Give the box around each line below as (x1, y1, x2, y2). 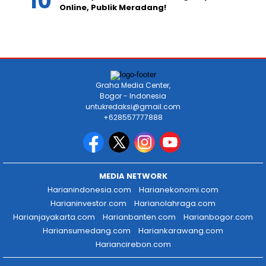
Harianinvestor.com (50, 198, 126, 210)
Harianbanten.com (103, 211, 176, 223)
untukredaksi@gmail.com (85, 102, 180, 112)
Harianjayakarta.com (13, 211, 95, 223)
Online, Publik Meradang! (59, 2, 166, 14)
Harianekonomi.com (139, 184, 218, 196)
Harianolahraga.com (134, 198, 216, 210)
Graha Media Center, (96, 80, 170, 91)
